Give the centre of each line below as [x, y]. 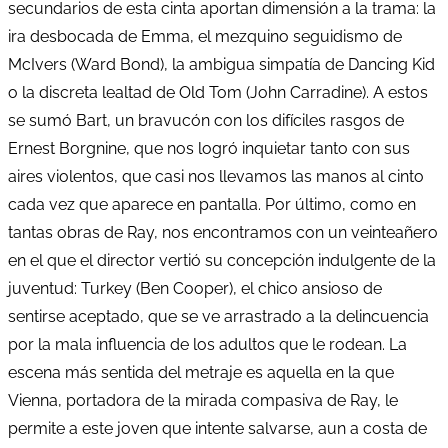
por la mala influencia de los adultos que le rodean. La [207, 344]
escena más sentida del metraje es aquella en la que [201, 372]
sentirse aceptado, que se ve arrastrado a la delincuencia [218, 316]
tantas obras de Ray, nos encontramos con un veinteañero [223, 232]
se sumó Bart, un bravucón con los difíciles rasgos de [206, 120]
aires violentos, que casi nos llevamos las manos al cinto [216, 176]
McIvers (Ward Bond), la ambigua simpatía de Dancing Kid [221, 64]
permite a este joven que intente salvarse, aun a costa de [217, 428]
